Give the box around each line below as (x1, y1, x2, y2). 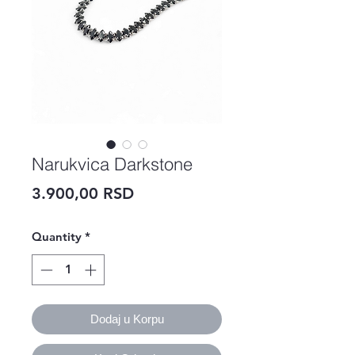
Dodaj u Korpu (90, 311, 164, 326)
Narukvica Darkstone (32, 153, 193, 175)
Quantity (32, 229, 82, 244)
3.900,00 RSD (32, 184, 134, 203)
